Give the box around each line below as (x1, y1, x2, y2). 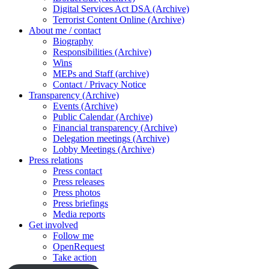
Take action (53, 252, 97, 262)
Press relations (29, 155, 83, 165)
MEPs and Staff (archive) (53, 68, 149, 79)
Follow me (53, 231, 94, 241)
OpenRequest (53, 241, 104, 252)
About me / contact (29, 25, 101, 35)
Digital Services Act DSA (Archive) (53, 4, 189, 14)
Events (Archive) (53, 101, 118, 111)
